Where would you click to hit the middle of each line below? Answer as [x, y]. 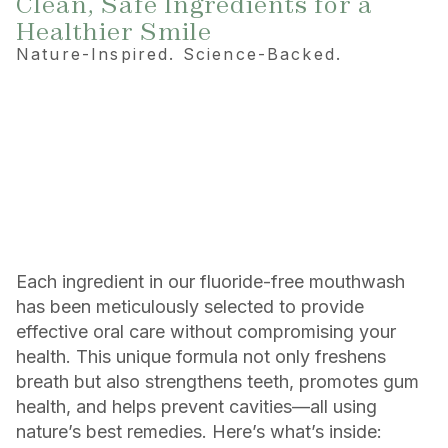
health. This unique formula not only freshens [201, 356]
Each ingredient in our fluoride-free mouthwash [210, 281]
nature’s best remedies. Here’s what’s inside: [199, 431]
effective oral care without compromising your [206, 331]
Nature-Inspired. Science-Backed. [179, 54]
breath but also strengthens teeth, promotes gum [217, 381]
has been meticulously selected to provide [190, 306]
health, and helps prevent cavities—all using [196, 406]
